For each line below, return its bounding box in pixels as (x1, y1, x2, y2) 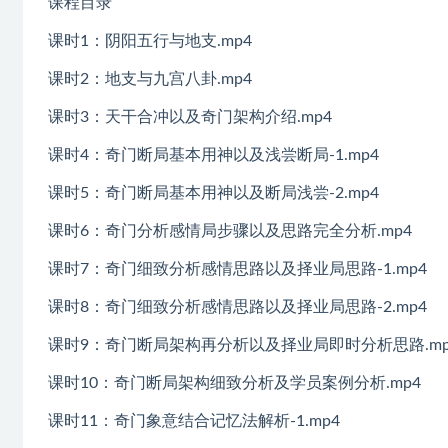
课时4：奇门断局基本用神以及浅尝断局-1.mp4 (48, 146, 379, 163)
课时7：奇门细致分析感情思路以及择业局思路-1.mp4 (48, 260, 427, 277)
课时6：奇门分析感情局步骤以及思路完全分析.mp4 (48, 222, 412, 239)
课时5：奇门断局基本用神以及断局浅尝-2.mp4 (48, 184, 379, 201)
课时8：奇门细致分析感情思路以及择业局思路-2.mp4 (48, 298, 427, 315)
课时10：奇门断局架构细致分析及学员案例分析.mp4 (48, 374, 421, 391)
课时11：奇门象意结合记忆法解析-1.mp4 (48, 412, 340, 429)
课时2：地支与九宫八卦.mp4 (48, 70, 252, 87)
